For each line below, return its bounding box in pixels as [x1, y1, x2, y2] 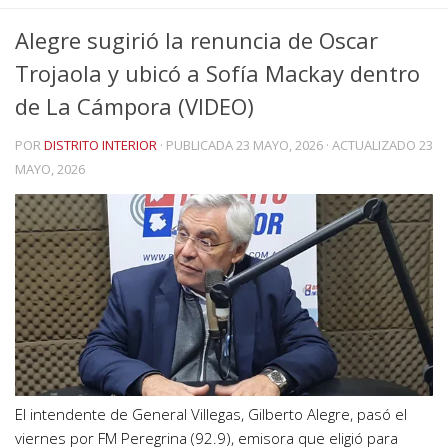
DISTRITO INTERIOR [44, 136, 157, 154]
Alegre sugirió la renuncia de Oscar [15, 25, 378, 55]
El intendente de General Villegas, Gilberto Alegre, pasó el [15, 404, 407, 425]
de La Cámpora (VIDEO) [15, 91, 254, 121]
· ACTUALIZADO [323, 136, 419, 154]
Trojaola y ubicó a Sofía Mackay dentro [15, 58, 420, 88]
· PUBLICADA [160, 136, 236, 154]
